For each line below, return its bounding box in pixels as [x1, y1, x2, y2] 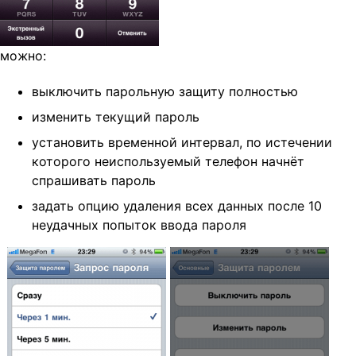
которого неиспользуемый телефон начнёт [32, 153, 304, 170]
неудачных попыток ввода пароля [32, 217, 246, 234]
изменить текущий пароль [32, 109, 199, 126]
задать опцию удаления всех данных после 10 [32, 198, 322, 215]
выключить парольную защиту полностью [32, 83, 298, 100]
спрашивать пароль [32, 172, 156, 189]
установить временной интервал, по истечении [32, 134, 332, 151]
